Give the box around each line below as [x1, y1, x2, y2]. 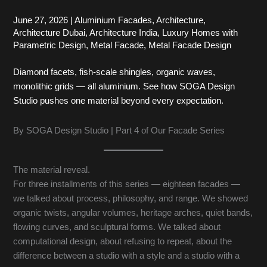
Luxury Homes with [162, 28, 238, 38]
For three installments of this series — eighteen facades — [13, 179, 241, 189]
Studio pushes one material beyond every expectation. [13, 96, 224, 106]
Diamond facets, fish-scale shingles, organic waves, [13, 67, 216, 77]
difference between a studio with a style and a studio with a [13, 250, 240, 260]
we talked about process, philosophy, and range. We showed [13, 193, 249, 203]
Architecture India [89, 28, 158, 38]
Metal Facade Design [148, 41, 232, 51]
